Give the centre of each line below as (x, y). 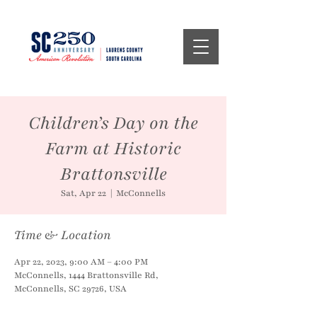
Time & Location (63, 235)
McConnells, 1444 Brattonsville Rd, (86, 275)
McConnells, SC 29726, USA (70, 289)
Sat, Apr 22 (83, 193)
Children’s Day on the (113, 123)
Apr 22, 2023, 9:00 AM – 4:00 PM (81, 262)
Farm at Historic (113, 149)
